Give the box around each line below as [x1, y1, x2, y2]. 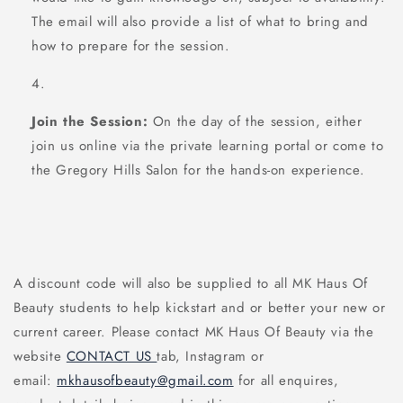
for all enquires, [233, 371, 339, 391]
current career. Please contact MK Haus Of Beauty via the [13, 322, 374, 343]
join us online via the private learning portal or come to [31, 136, 384, 157]
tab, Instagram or [157, 346, 264, 367]
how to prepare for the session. [31, 36, 230, 57]
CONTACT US [66, 346, 157, 367]
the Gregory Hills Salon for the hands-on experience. [31, 160, 365, 181]
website [13, 346, 67, 367]
